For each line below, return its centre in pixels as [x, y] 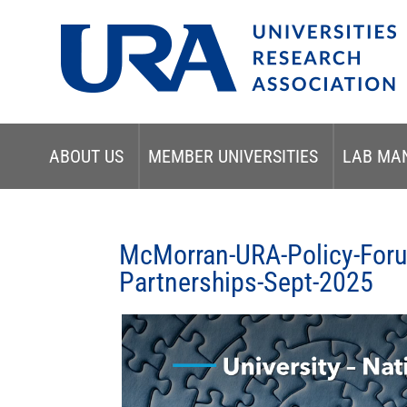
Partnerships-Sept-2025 [247, 282]
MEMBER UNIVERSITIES [233, 156]
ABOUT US [86, 156]
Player [140, 350]
